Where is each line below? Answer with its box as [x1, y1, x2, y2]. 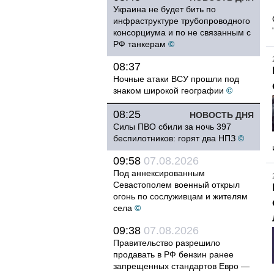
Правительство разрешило [113, 238, 220, 248]
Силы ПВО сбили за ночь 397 [113, 122, 231, 131]
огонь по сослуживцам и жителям [113, 191, 248, 201]
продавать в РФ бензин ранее [113, 250, 234, 259]
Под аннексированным [113, 168, 205, 178]
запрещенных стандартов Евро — [113, 261, 250, 271]
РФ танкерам [113, 39, 166, 49]
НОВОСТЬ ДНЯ [190, 110, 254, 120]
